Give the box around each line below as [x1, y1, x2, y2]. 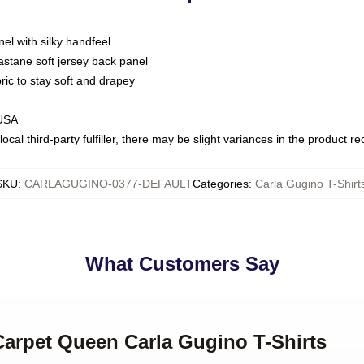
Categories [192, 177, 249, 190]
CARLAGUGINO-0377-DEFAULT [24, 177, 193, 190]
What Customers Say [84, 253, 279, 275]
